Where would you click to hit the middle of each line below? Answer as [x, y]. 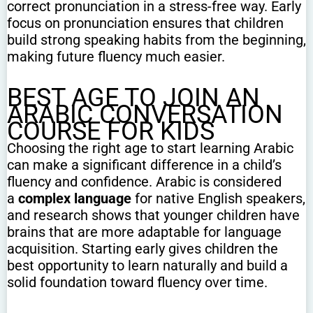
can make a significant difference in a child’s [144, 165]
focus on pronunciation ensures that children [145, 23]
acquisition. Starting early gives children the [143, 249]
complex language [75, 199]
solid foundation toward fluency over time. [137, 283]
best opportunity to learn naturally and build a [147, 266]
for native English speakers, [218, 199]
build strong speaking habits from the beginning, [156, 40]
